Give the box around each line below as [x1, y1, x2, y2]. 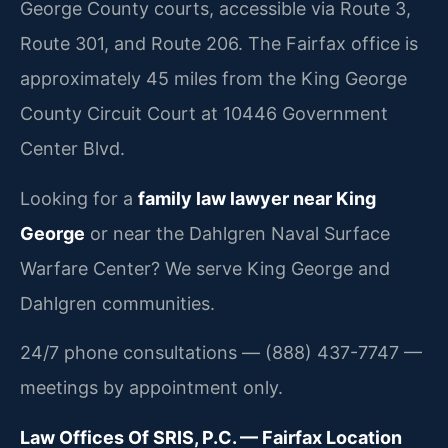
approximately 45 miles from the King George [20, 68, 407, 90]
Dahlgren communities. [20, 292, 215, 314]
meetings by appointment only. [20, 377, 283, 399]
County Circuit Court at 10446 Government [20, 103, 388, 125]
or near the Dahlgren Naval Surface [85, 222, 390, 244]
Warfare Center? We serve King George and [20, 257, 390, 279]
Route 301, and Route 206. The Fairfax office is [20, 33, 418, 55]
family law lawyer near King [138, 187, 376, 209]
